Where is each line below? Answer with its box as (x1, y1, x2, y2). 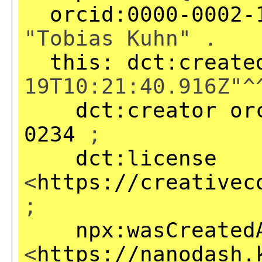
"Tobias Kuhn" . (24, 26, 217, 50)
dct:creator (75, 98, 217, 122)
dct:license (75, 146, 217, 170)
